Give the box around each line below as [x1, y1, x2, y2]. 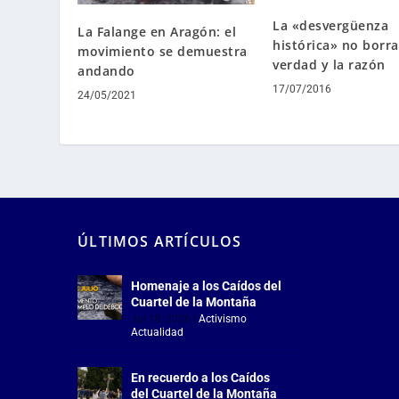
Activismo [199, 313, 248, 326]
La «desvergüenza [273, 16, 388, 34]
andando [77, 61, 135, 79]
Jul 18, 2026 [131, 313, 191, 326]
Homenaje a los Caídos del [131, 279, 282, 294]
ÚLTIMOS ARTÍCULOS [77, 232, 242, 252]
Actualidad [131, 326, 184, 339]
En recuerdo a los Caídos [131, 370, 271, 386]
